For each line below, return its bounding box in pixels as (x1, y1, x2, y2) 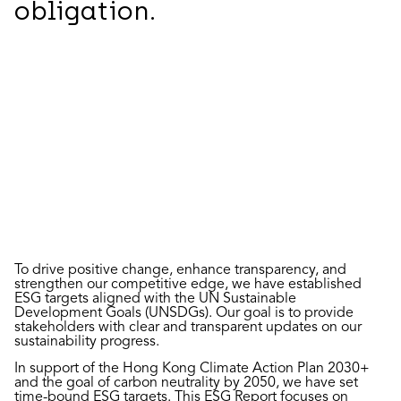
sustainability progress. (14, 335, 159, 350)
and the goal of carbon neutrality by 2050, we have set (14, 376, 358, 391)
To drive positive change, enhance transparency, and (14, 263, 346, 278)
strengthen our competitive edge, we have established (14, 277, 362, 293)
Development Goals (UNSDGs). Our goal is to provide (14, 306, 354, 321)
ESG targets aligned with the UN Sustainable (14, 292, 296, 307)
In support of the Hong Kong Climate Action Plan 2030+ (14, 362, 370, 377)
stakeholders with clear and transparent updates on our (14, 320, 362, 336)
